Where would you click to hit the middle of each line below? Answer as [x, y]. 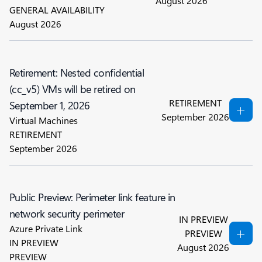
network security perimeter [67, 213]
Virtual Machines [44, 120]
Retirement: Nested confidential [77, 73]
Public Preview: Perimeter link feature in [92, 197]
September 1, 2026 [50, 105]
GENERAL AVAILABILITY [57, 10]
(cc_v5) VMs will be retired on [73, 89]
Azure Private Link [46, 228]
